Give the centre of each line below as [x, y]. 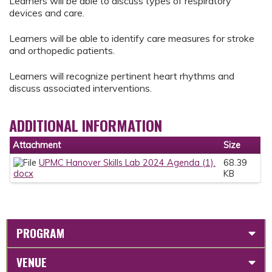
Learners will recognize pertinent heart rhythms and [122, 76]
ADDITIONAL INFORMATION [86, 125]
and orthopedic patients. [62, 50]
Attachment [37, 145]
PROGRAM [40, 233]
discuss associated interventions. [80, 88]
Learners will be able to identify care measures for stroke [132, 38]
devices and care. [47, 12]
